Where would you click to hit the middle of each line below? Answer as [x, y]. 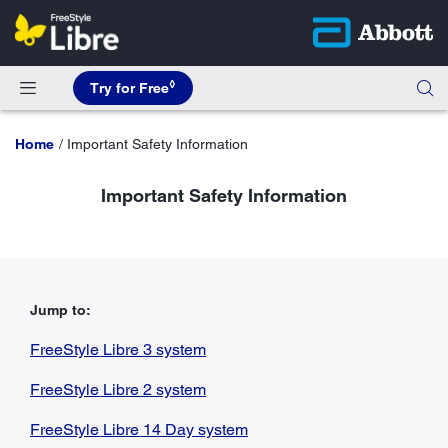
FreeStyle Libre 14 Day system [139, 429]
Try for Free [129, 87]
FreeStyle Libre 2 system [118, 389]
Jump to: [60, 309]
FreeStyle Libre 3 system [118, 349]
